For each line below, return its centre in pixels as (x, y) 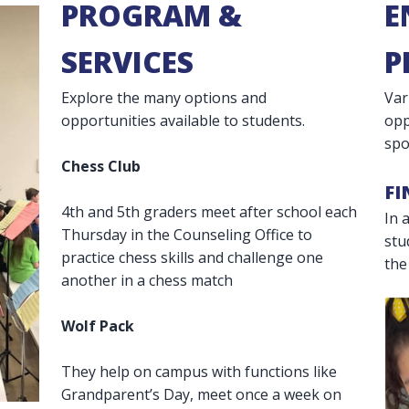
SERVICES (128, 61)
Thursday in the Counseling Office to (187, 234)
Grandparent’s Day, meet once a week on (202, 394)
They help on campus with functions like (199, 371)
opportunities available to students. (185, 120)
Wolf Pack (98, 325)
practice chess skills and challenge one (193, 257)
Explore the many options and (164, 97)
